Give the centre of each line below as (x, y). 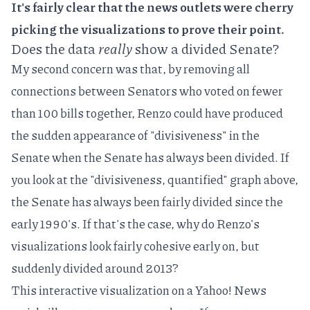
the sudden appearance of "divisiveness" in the (135, 135)
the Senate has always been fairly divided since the (147, 201)
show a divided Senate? (206, 48)
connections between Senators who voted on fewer (147, 90)
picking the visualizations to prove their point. (148, 29)
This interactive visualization (90, 290)
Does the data (55, 48)
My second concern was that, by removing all (130, 68)
